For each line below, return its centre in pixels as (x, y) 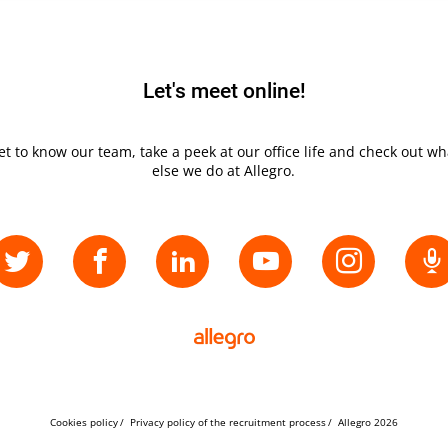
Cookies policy (84, 422)
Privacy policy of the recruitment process (228, 422)
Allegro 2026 (368, 422)
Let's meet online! (224, 91)
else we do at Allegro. (224, 171)
